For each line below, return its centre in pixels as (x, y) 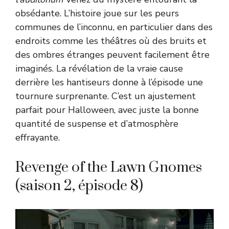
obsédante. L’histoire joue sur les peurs (97, 13)
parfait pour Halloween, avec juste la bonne (107, 110)
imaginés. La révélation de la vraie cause (99, 68)
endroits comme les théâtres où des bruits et (111, 41)
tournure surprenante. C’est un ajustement (106, 96)
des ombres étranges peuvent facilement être (112, 54)
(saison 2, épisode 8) (79, 186)
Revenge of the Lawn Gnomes (109, 167)
